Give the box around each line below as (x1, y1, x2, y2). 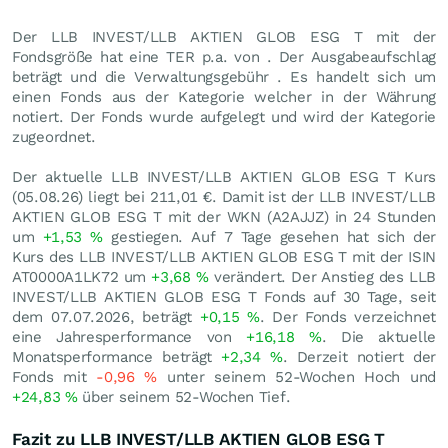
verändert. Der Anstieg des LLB (208, 268, 437, 286)
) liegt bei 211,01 (78, 188, 199, 206)
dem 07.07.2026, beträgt (12, 308, 200, 326)
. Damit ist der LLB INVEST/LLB (211, 188, 436, 206)
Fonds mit (12, 368, 97, 386)
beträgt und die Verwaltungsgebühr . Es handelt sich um (12, 68, 436, 86)
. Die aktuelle (321, 328, 436, 346)
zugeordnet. (12, 128, 96, 146)
